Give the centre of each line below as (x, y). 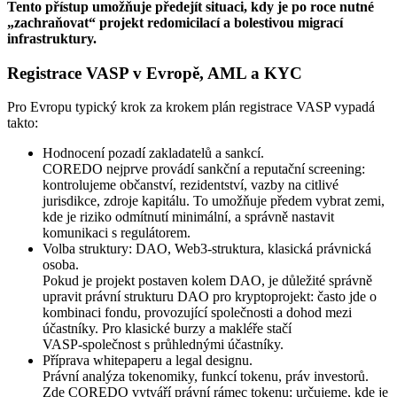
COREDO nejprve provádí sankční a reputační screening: (204, 169)
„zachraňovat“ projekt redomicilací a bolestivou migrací (175, 22)
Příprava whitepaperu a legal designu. (148, 361)
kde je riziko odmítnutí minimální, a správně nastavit (188, 217)
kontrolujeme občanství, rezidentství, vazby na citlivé (191, 185)
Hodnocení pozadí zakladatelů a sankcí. (153, 153)
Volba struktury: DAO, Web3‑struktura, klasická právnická (207, 249)
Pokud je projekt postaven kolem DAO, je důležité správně (207, 281)
